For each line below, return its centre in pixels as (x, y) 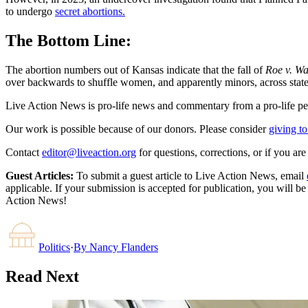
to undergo (30, 12)
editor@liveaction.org (89, 152)
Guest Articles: (40, 175)
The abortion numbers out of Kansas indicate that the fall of (135, 69)
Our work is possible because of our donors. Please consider (136, 129)
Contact (22, 152)
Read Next (42, 276)
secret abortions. (90, 12)
